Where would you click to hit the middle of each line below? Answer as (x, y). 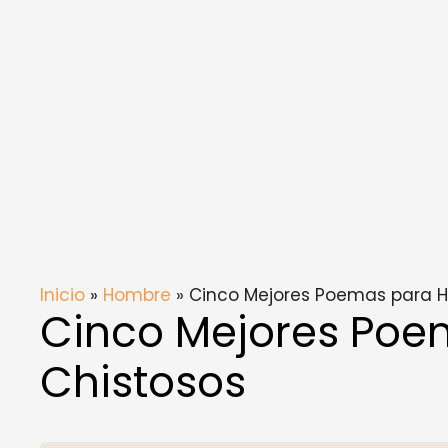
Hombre (137, 295)
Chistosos (143, 382)
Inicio (62, 295)
